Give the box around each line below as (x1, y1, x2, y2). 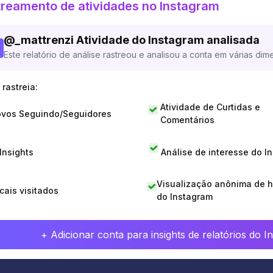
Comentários (160, 115, 214, 125)
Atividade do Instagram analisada (76, 34, 260, 46)
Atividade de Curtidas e (160, 102, 260, 112)
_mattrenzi (15, 34, 74, 46)
